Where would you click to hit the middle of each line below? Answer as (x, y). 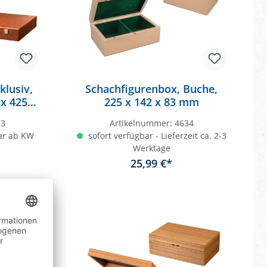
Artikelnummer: (142, 123)
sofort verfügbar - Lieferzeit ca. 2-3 (156, 136)
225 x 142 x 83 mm (151, 102)
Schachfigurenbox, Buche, (152, 89)
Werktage (151, 148)
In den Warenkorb (152, 190)
